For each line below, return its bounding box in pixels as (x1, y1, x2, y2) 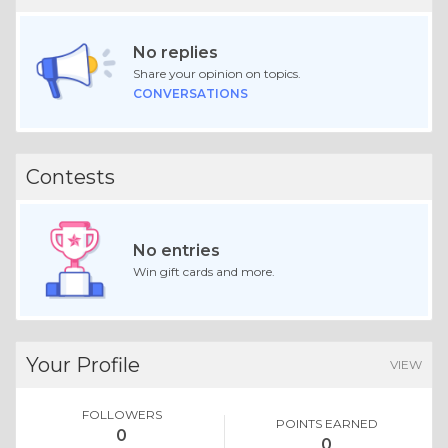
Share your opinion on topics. (132, 66, 301, 82)
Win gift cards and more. (132, 263, 275, 279)
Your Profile (26, 352, 140, 377)
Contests (26, 165, 115, 190)
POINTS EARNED (275, 415, 378, 431)
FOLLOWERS (81, 406, 162, 422)
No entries (132, 240, 220, 260)
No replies (132, 43, 218, 63)
